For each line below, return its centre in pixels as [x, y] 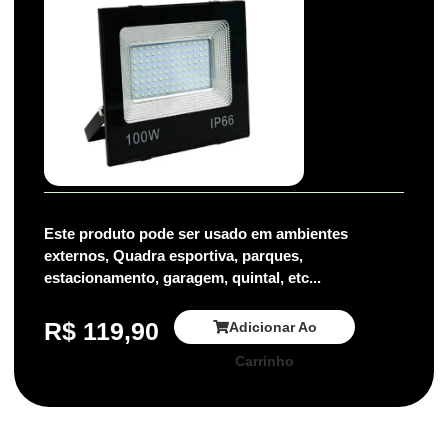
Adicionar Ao [272, 326]
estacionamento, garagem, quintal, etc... [182, 278]
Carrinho [264, 360]
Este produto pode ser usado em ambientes [196, 234]
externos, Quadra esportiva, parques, [173, 256]
